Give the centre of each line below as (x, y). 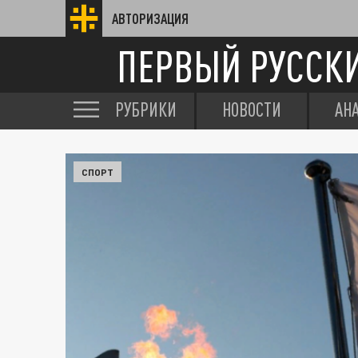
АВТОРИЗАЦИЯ (150, 18)
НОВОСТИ (252, 109)
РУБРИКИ (146, 109)
